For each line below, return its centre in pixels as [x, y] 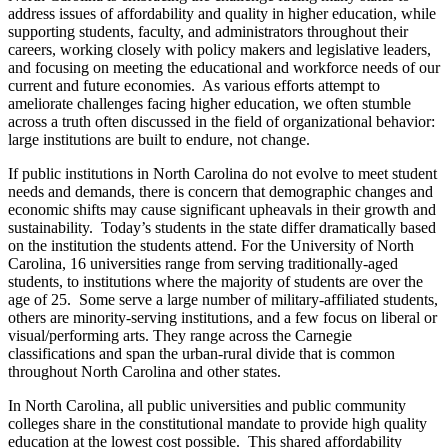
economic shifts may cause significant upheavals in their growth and [222, 210]
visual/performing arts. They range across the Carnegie [180, 336]
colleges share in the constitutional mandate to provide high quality [217, 424]
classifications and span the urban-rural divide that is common [201, 354]
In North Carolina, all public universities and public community [207, 406]
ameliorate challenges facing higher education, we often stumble [209, 104]
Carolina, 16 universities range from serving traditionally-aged [203, 264]
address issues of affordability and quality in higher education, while [222, 14]
